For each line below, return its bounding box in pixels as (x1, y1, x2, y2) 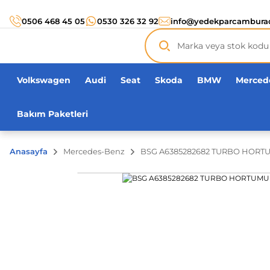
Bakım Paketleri (17, 108, 88, 119)
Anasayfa (10, 146, 48, 156)
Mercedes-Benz (63, 146, 125, 156)
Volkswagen (17, 75, 71, 86)
